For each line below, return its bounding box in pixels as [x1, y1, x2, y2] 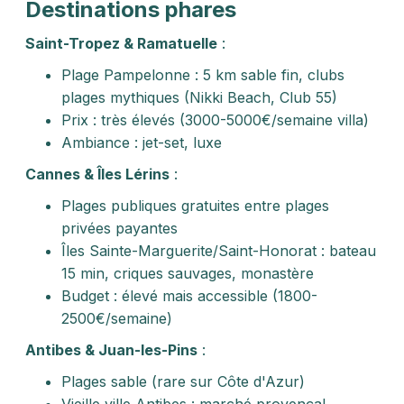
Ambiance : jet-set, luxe [61, 133, 222, 151]
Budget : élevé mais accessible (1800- [61, 287, 317, 305]
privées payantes [61, 219, 178, 237]
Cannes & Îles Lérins [25, 165, 170, 183]
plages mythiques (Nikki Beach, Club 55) [61, 88, 337, 106]
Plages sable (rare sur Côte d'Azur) [61, 372, 305, 390]
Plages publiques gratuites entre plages [61, 197, 329, 215]
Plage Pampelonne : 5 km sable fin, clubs [61, 66, 344, 84]
